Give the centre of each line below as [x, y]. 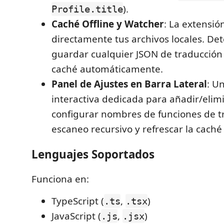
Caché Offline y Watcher [108, 24]
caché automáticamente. [107, 69]
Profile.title [87, 9]
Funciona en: [60, 179]
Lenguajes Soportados [93, 154]
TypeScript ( [78, 201]
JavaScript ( [76, 216]
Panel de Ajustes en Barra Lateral [129, 84]
